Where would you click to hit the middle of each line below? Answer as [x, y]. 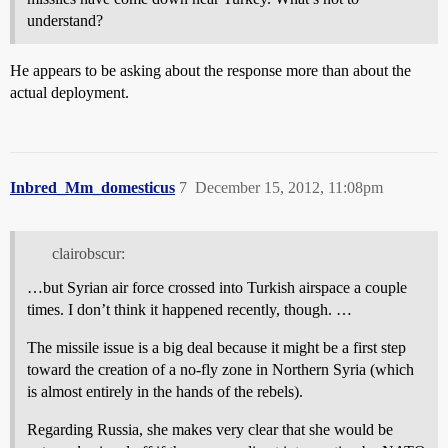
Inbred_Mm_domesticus [92, 187]
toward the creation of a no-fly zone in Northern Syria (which [220, 370]
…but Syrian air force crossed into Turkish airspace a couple [217, 288]
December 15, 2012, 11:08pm [289, 187]
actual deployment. [69, 92]
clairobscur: [88, 254]
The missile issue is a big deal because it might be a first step [216, 348]
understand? [65, 20]
